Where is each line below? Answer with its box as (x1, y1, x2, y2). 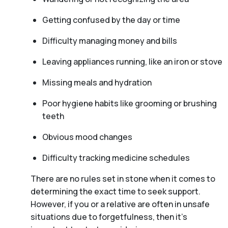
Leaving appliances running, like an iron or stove (42, 55, 222, 67)
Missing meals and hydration (42, 76, 152, 88)
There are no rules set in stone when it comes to (31, 173, 215, 184)
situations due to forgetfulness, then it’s (31, 211, 187, 222)
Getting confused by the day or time (42, 14, 180, 25)
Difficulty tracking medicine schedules (42, 152, 190, 163)
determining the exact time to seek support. (31, 185, 201, 197)
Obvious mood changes (42, 131, 132, 142)
